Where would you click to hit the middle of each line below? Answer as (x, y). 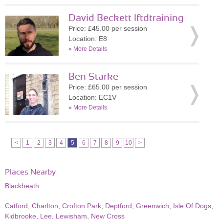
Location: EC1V (92, 97)
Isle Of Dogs (192, 206)
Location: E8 (88, 39)
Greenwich (153, 206)
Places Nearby (30, 172)
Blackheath (22, 186)
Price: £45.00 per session (108, 28)
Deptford (119, 206)
